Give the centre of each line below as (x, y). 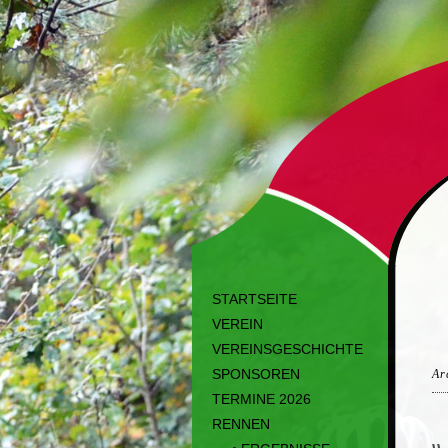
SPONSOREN (256, 374)
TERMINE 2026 (261, 399)
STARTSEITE (254, 299)
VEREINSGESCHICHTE (287, 349)
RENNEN (241, 424)
